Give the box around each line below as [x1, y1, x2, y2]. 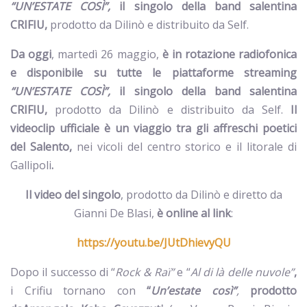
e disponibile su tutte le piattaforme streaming [10, 65, 297, 80]
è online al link [157, 206, 231, 221]
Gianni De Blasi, [74, 206, 157, 221]
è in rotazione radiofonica [158, 47, 297, 62]
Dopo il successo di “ [10, 265, 116, 280]
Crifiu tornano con [24, 283, 136, 298]
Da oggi [10, 47, 52, 62]
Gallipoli [10, 158, 51, 173]
